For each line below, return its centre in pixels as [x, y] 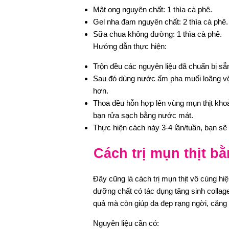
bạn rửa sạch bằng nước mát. [143, 115]
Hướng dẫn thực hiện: [130, 46]
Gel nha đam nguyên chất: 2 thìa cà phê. [161, 21]
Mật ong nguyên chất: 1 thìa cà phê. [153, 9]
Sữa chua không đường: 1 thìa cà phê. [157, 34]
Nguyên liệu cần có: [126, 223]
